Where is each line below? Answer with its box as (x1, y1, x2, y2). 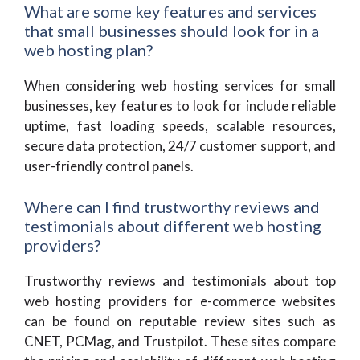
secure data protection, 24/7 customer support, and (24, 137, 336, 154)
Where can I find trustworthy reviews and (24, 196, 320, 216)
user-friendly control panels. (24, 157, 194, 174)
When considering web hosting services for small (24, 77, 336, 94)
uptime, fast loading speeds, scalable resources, (24, 117, 336, 134)
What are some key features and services (24, 2, 317, 21)
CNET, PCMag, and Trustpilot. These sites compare (24, 332, 336, 350)
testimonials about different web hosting (24, 215, 321, 235)
